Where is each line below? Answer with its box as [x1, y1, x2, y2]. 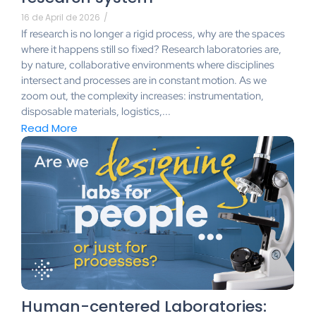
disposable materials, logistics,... [21, 104, 171, 119]
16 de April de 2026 [21, 11, 100, 23]
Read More [21, 121, 78, 136]
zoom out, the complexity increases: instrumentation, [21, 88, 264, 103]
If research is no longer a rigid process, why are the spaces [21, 26, 285, 41]
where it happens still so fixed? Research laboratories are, [21, 42, 281, 56]
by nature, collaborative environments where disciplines [21, 57, 274, 72]
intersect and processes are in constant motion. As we [21, 73, 267, 87]
